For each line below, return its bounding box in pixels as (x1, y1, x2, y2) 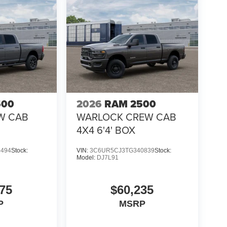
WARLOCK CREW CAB (76, 109, 176, 125)
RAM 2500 (104, 96, 156, 112)
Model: (76, 154, 97, 162)
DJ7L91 (96, 154, 119, 162)
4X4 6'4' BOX (76, 123, 135, 138)
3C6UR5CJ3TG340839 (89, 147, 155, 155)
